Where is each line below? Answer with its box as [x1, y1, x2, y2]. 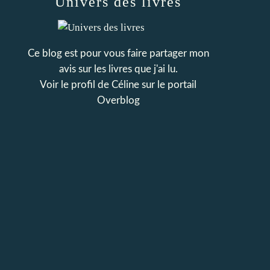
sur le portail [139, 80, 196, 90]
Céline [111, 80, 139, 90]
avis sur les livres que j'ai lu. [58, 64, 178, 74]
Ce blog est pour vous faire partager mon [27, 48, 209, 58]
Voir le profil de [40, 80, 111, 90]
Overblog [96, 95, 140, 105]
